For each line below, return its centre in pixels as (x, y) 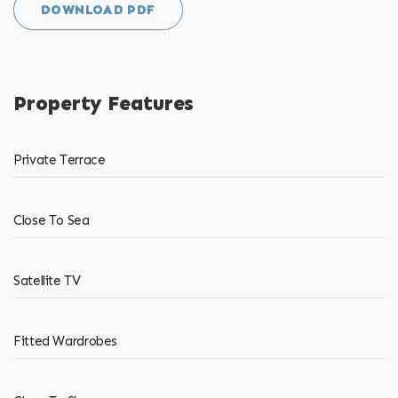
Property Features (103, 104)
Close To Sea (52, 221)
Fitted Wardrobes (65, 342)
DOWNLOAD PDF (98, 10)
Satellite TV (47, 281)
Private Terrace (60, 160)
